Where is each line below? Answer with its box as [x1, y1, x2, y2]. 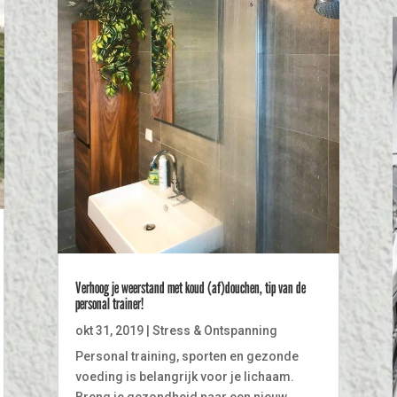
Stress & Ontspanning [152, 323, 277, 338]
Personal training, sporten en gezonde [74, 348, 299, 363]
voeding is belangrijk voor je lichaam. [74, 369, 294, 384]
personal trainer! [74, 293, 144, 313]
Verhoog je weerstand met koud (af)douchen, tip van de [74, 277, 306, 297]
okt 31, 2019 [74, 323, 144, 338]
